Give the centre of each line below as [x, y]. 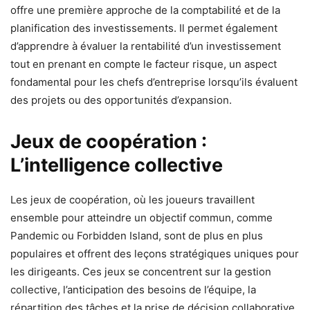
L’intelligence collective [117, 165]
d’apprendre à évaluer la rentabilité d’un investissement [146, 46]
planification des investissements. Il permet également [144, 28]
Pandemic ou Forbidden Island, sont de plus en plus [137, 235]
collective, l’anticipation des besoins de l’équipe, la [133, 289]
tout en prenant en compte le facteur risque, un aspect [144, 64]
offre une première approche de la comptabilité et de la [145, 10]
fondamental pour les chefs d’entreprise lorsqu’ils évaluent [154, 82]
